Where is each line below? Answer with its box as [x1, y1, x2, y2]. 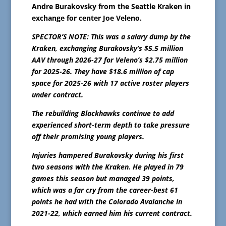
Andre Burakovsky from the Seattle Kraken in [31, 2, 191, 12]
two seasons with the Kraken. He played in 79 [31, 162, 184, 172]
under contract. [31, 90, 83, 100]
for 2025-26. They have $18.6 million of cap [31, 67, 174, 77]
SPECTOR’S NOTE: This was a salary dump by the [31, 32, 191, 42]
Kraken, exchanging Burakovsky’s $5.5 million [31, 43, 183, 53]
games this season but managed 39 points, [31, 174, 175, 184]
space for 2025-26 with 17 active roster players [31, 78, 189, 88]
